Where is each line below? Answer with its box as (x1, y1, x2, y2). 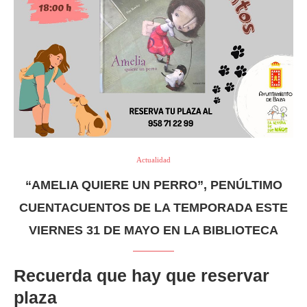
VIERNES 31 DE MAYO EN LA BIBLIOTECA (29, 223, 278, 238)
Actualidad (136, 156, 171, 164)
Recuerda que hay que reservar (14, 266, 269, 286)
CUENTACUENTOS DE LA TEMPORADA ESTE (19, 201, 288, 215)
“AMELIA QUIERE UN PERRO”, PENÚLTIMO (25, 178, 282, 193)
